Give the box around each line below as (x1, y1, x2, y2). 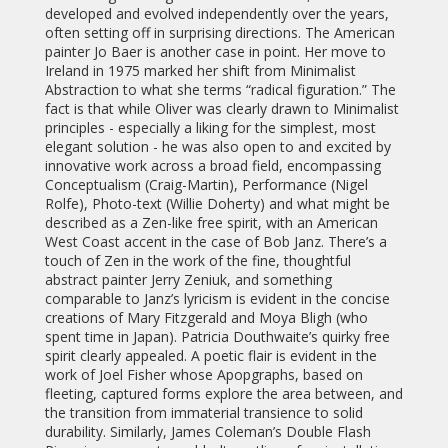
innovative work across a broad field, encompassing (44, 156, 381, 176)
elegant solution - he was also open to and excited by (44, 137, 391, 157)
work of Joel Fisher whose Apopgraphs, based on (44, 365, 363, 385)
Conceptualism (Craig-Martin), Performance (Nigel (44, 175, 368, 195)
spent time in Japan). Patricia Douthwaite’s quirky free (44, 327, 390, 347)
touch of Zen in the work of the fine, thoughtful (44, 251, 351, 271)
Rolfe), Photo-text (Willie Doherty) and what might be (44, 194, 390, 214)
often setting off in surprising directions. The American (44, 23, 395, 43)
